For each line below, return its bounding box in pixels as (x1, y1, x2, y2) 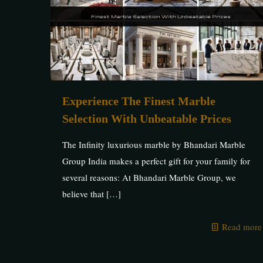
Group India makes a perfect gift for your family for (62, 155, 250, 167)
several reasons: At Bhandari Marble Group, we (62, 171, 236, 184)
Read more (221, 221, 262, 233)
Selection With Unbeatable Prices (62, 112, 231, 126)
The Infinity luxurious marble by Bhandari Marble (62, 139, 245, 151)
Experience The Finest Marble (62, 95, 215, 108)
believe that (62, 188, 104, 200)
